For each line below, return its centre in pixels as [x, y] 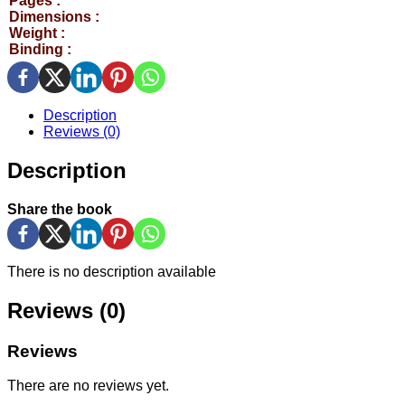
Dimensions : [54, 17]
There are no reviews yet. [88, 386]
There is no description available [112, 271]
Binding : [40, 49]
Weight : [37, 33]
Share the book [60, 209]
